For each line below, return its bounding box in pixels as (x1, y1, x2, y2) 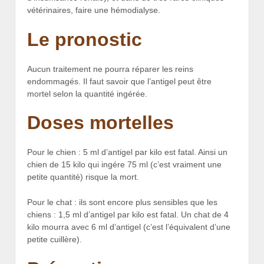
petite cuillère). (27, 235, 82, 245)
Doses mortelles (27, 112, 174, 134)
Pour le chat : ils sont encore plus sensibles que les (27, 197, 217, 207)
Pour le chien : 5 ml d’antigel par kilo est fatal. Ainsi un (27, 147, 227, 157)
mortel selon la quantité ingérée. (27, 88, 147, 98)
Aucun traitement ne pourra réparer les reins (27, 64, 193, 74)
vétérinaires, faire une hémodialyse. (27, 5, 160, 15)
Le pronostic (27, 28, 142, 50)
